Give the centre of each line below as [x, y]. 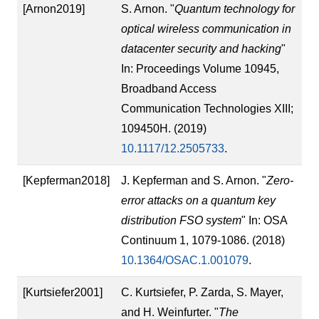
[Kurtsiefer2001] [63, 292]
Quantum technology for [235, 9]
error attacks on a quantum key [198, 200]
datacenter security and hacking [201, 48]
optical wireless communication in [206, 28]
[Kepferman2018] [66, 180]
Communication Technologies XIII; [207, 108]
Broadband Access [169, 88]
